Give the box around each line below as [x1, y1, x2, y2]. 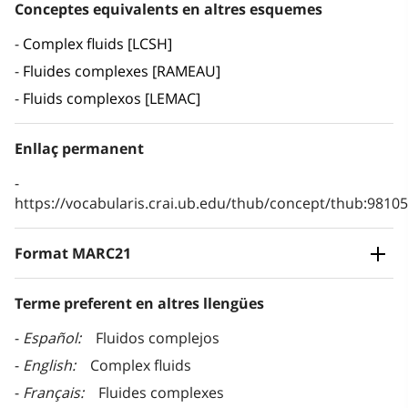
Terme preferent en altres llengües [15, 293, 264, 314]
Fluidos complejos [96, 328, 219, 349]
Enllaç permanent [15, 138, 144, 159]
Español [23, 328, 77, 349]
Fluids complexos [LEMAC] [23, 88, 200, 109]
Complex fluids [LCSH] [23, 34, 172, 55]
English [23, 355, 72, 376]
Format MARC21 [15, 243, 131, 264]
